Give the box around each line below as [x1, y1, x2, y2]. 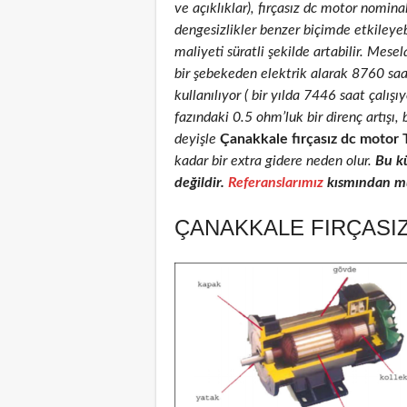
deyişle [174, 131, 216, 146]
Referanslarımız [228, 174, 323, 190]
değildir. [174, 174, 228, 190]
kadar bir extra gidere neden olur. [174, 153, 375, 168]
